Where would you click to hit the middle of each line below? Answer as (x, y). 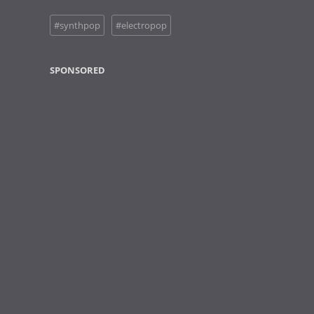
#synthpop (77, 25)
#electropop (141, 25)
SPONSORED (77, 70)
